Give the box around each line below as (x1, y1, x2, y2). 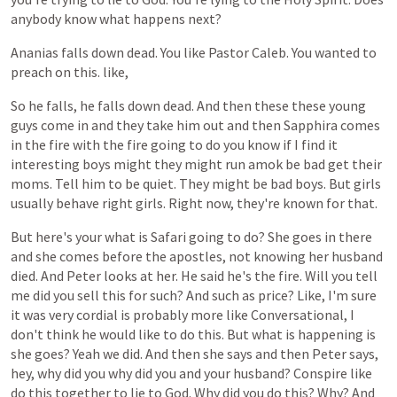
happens (133, 10, 185, 27)
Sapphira (284, 116, 338, 134)
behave (56, 194, 99, 212)
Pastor (208, 43, 249, 61)
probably (133, 306, 188, 323)
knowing (253, 247, 306, 265)
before (102, 247, 143, 265)
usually (11, 194, 53, 212)
